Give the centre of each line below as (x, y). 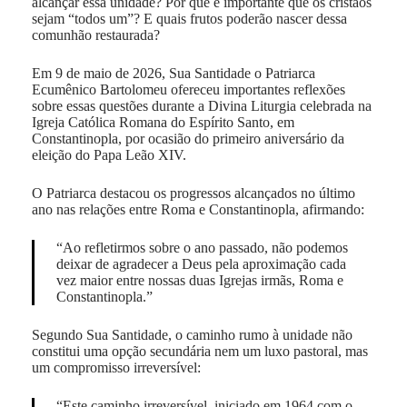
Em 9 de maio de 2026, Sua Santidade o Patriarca (173, 73)
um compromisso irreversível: (116, 367)
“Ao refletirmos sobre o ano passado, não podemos (202, 247)
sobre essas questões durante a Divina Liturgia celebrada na (201, 105)
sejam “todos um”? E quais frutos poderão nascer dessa (189, 18)
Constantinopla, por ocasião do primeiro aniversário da (188, 138)
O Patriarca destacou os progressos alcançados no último (193, 193)
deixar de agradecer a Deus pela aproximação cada (201, 263)
